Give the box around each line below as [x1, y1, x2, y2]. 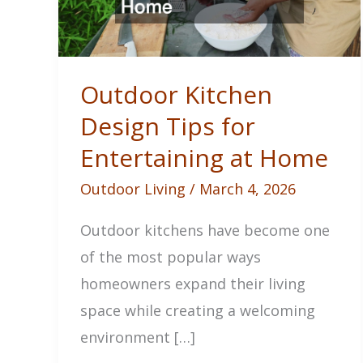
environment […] [80, 327, 195, 347]
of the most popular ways [80, 246, 261, 267]
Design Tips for [80, 109, 255, 143]
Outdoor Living [80, 178, 186, 199]
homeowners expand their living [80, 273, 305, 293]
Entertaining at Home [80, 140, 328, 174]
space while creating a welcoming [80, 300, 315, 320]
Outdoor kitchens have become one [80, 220, 330, 240]
